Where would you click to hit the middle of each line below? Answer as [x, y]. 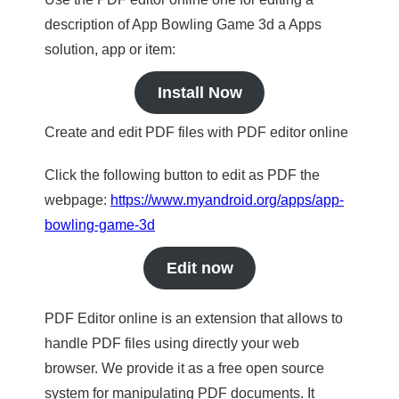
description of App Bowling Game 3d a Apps [183, 24]
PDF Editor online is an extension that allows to [194, 318]
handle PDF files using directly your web [172, 343]
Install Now [199, 93]
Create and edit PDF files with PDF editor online [196, 132]
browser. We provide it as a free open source [184, 368]
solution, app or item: [110, 49]
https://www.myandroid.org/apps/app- [227, 200]
